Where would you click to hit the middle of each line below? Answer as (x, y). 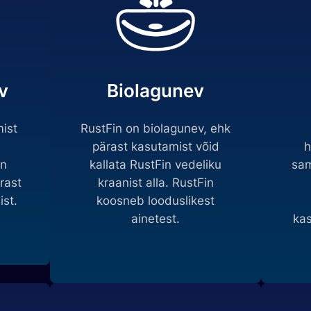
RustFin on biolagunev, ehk (155, 129)
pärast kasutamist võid (155, 147)
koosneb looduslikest (155, 201)
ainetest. (155, 219)
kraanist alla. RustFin (155, 183)
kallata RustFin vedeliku (155, 165)
